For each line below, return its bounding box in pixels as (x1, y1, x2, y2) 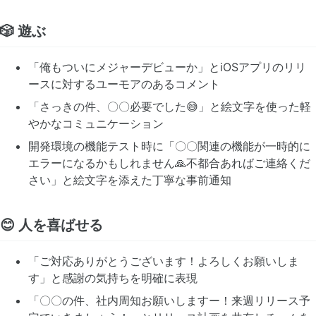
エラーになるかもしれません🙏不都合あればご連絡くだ (28, 156, 310, 171)
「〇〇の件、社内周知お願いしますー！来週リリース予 (28, 293, 310, 308)
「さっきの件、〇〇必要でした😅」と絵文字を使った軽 (28, 99, 311, 114)
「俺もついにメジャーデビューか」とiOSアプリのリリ (28, 60, 306, 75)
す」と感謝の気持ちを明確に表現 (28, 271, 197, 286)
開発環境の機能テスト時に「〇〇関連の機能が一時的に (28, 139, 310, 154)
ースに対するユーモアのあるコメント (28, 77, 220, 92)
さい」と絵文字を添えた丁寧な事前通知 (28, 173, 231, 188)
